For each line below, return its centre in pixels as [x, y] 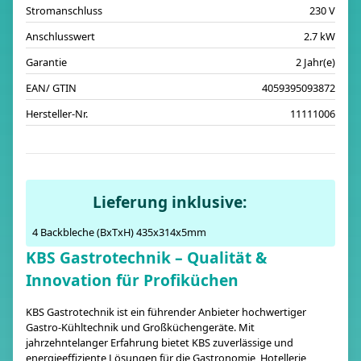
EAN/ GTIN [51, 88]
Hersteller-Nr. [57, 114]
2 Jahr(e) [315, 62]
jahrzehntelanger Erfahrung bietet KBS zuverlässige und [160, 342]
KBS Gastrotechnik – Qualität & [146, 257]
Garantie [46, 62]
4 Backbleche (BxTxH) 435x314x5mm [119, 232]
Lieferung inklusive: [170, 202]
